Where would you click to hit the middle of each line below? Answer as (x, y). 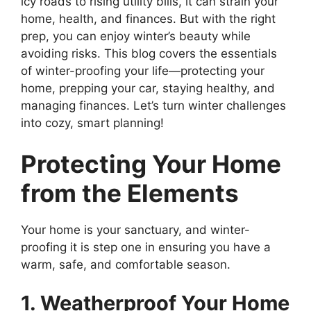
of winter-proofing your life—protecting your (143, 70)
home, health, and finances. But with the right (148, 18)
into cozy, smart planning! (92, 123)
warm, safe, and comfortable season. (126, 264)
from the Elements (130, 193)
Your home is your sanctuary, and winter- (135, 230)
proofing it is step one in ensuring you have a (146, 247)
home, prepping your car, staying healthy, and (148, 88)
